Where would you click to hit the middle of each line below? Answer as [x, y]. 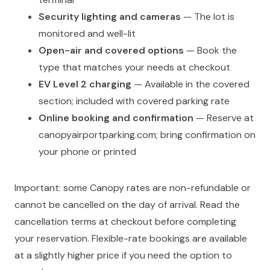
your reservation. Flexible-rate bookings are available [131, 239]
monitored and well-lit [87, 34]
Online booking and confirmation [116, 118]
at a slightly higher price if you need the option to [123, 256]
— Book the [210, 51]
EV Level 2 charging [85, 84]
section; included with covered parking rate [134, 101]
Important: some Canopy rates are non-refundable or [133, 188]
